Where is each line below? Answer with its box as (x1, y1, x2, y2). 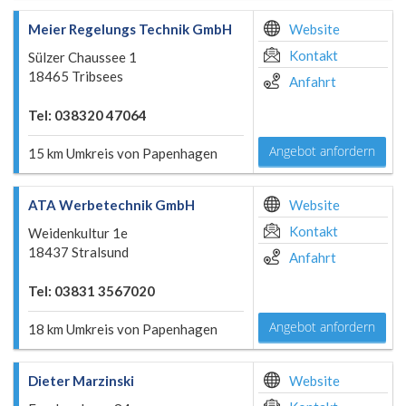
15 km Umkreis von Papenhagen (28, 145, 217, 161)
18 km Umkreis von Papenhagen (28, 321, 217, 337)
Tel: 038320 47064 (28, 107, 147, 123)
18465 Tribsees (28, 68, 123, 84)
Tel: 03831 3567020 (28, 283, 155, 299)
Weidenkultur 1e (28, 225, 128, 241)
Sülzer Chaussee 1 (28, 49, 137, 65)
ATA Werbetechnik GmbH (28, 197, 195, 213)
